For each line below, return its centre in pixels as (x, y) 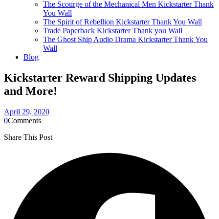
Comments (24, 120)
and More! (31, 91)
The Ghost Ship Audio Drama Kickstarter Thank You (125, 39)
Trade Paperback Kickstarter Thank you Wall (113, 31)
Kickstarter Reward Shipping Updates (100, 77)
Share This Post (28, 137)
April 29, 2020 (27, 111)
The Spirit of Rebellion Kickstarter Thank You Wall (122, 22)
